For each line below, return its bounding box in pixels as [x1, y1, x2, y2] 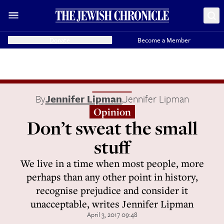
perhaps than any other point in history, [26, 170, 198, 183]
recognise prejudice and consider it [36, 183, 188, 197]
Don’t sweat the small [26, 115, 197, 140]
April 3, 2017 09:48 [86, 209, 137, 219]
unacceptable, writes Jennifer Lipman [30, 197, 193, 210]
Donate [49, 35, 70, 45]
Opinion [93, 105, 131, 118]
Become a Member [137, 35, 191, 45]
